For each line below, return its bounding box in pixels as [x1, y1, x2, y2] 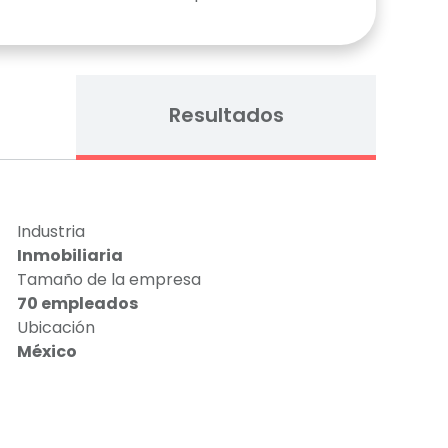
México [17, 340, 78, 363]
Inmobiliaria [17, 244, 124, 267]
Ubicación [17, 316, 96, 339]
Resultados [168, 101, 284, 129]
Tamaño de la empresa [17, 268, 202, 291]
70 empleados [17, 292, 139, 315]
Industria [17, 220, 86, 243]
